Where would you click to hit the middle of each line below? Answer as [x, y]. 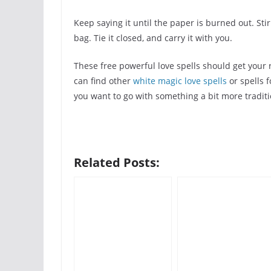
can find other [103, 81]
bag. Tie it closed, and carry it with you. [153, 38]
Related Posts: [117, 162]
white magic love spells [180, 81]
